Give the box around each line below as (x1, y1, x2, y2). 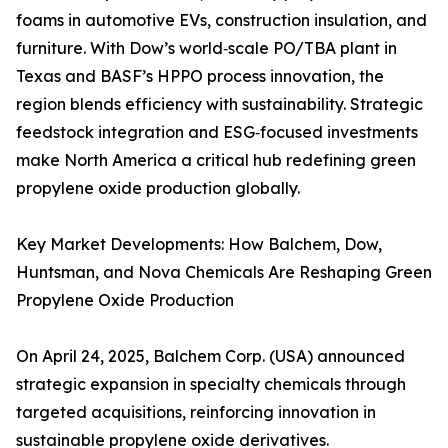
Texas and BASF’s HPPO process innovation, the (16, 66, 384, 87)
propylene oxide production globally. (16, 178, 300, 199)
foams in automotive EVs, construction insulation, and (16, 10, 427, 31)
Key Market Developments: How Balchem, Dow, (16, 234, 382, 255)
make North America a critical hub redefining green (16, 150, 416, 171)
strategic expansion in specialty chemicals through (16, 374, 406, 395)
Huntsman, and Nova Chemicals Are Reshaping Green (16, 262, 432, 283)
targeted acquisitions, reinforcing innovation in (16, 402, 376, 423)
